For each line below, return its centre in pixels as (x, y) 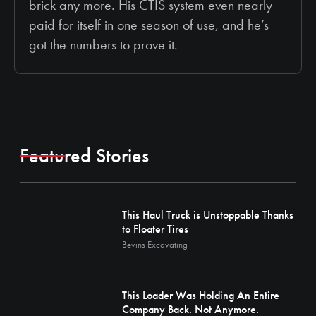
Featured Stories (84, 156)
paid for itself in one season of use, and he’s (149, 25)
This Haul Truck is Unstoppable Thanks (208, 215)
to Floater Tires (155, 229)
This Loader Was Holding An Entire (201, 295)
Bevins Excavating (155, 244)
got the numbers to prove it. (103, 44)
